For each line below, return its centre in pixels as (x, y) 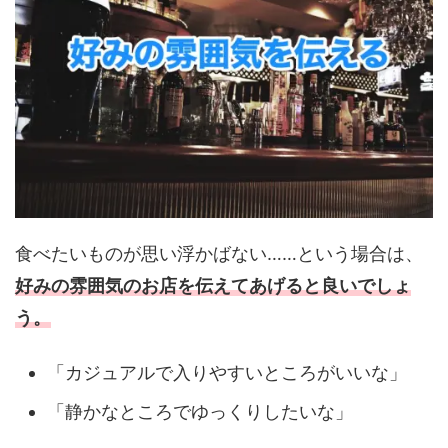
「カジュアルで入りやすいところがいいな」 (227, 373)
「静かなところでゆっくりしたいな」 (200, 412)
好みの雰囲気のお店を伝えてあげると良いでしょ (213, 285)
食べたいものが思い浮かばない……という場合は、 (219, 253)
